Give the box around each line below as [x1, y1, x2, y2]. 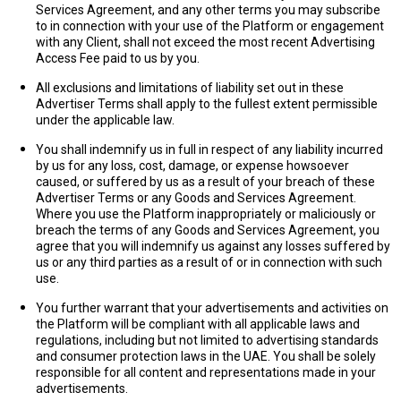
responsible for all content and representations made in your [36, 365, 376, 380]
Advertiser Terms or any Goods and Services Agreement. [36, 191, 356, 205]
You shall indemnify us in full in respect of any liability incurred [36, 142, 383, 157]
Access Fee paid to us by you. [36, 51, 200, 65]
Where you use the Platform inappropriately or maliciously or [36, 207, 376, 221]
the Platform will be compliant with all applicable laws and [36, 317, 360, 331]
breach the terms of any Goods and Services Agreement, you [36, 223, 380, 237]
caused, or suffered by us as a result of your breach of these [36, 175, 375, 189]
